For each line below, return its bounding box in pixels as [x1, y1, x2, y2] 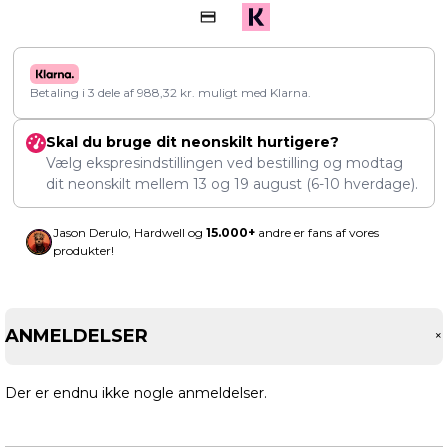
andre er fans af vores [255, 225, 379, 241]
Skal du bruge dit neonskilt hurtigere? [46, 133, 339, 152]
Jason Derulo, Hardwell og [53, 225, 206, 241]
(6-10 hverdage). [302, 175, 418, 194]
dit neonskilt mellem [46, 175, 193, 194]
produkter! [53, 243, 114, 259]
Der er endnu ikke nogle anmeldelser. [5, 384, 267, 403]
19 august [234, 175, 302, 194]
